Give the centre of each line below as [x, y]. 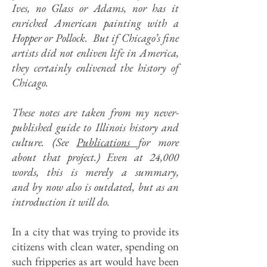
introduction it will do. [62, 202]
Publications [107, 142]
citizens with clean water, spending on [95, 246]
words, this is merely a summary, [95, 172]
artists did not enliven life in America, [95, 53]
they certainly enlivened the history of [95, 68]
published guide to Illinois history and [95, 127]
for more [158, 142]
